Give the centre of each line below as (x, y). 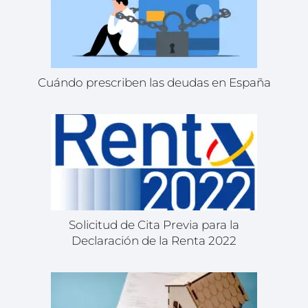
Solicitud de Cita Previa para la (154, 225)
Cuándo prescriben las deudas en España (154, 83)
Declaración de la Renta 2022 (154, 241)
